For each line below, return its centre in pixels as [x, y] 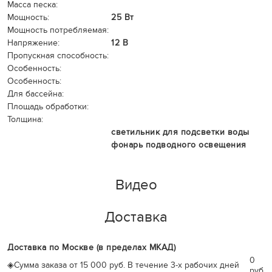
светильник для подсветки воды [180, 132]
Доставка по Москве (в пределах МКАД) [91, 247]
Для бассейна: [36, 94]
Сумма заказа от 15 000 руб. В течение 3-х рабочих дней [127, 265]
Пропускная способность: [58, 56]
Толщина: [25, 119]
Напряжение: [33, 43]
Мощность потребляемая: [58, 30]
